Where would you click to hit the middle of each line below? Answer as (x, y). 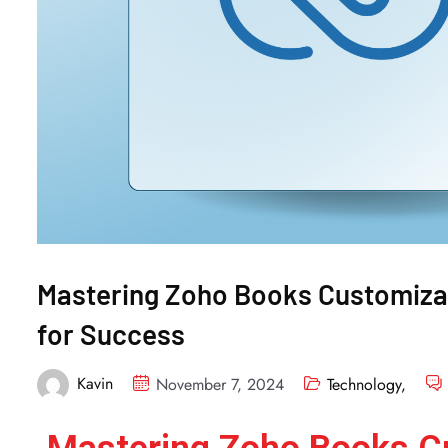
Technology (364, 384)
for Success (111, 334)
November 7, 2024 (220, 384)
